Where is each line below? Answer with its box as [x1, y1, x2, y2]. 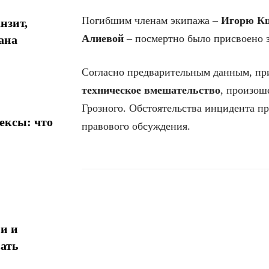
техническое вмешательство [82, 83, 220, 96]
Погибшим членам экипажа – [82, 14, 221, 26]
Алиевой [82, 32, 124, 44]
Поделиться [110, 206, 153, 214]
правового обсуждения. [82, 119, 190, 132]
